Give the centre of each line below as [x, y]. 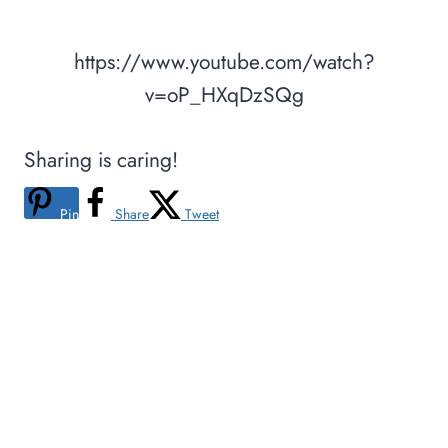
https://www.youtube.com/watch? [224, 62]
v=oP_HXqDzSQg [224, 95]
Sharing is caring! [101, 160]
